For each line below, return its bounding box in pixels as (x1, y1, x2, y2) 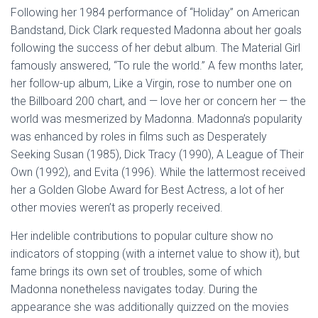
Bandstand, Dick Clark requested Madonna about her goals (11, 23, 302, 37)
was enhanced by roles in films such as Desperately (11, 130, 267, 143)
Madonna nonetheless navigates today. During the (11, 283, 258, 296)
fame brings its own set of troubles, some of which (11, 265, 262, 278)
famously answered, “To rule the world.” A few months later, (11, 59, 303, 72)
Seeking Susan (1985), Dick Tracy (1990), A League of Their (11, 148, 304, 161)
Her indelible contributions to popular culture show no (11, 229, 273, 243)
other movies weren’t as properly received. (11, 201, 223, 214)
